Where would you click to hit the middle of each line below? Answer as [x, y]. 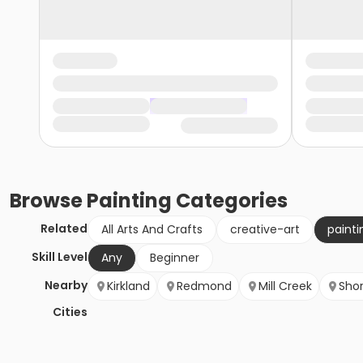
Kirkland [128, 286]
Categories [230, 201]
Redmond [204, 286]
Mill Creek [285, 286]
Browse [48, 201]
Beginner [175, 258]
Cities [70, 312]
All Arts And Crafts [152, 230]
